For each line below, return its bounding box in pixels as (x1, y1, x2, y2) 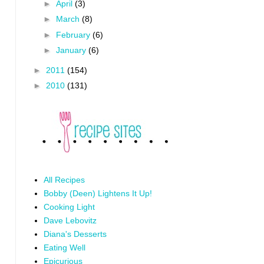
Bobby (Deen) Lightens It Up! (43, 189, 152, 198)
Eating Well (43, 243, 85, 252)
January (55, 45, 88, 55)
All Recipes (43, 175, 85, 184)
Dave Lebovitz (43, 216, 97, 225)
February (55, 29, 93, 39)
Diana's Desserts (43, 229, 107, 239)
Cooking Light (43, 202, 95, 212)
